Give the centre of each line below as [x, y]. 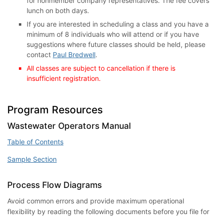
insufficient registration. [64, 78]
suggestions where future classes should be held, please [116, 44]
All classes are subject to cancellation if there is [101, 68]
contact [40, 54]
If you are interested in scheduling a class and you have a [118, 24]
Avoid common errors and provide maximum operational [96, 201]
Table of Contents [35, 141]
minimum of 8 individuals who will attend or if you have [113, 34]
